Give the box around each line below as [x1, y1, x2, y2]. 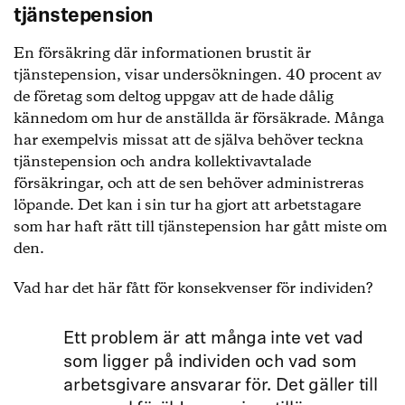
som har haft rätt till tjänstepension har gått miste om [14, 217, 387, 238]
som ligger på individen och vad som [63, 353, 357, 372]
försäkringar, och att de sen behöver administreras [14, 174, 364, 194]
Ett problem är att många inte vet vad [63, 330, 363, 348]
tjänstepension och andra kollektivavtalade [14, 152, 311, 173]
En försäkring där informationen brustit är [14, 43, 311, 64]
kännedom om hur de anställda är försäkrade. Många [14, 108, 384, 129]
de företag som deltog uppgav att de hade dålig [14, 87, 334, 108]
